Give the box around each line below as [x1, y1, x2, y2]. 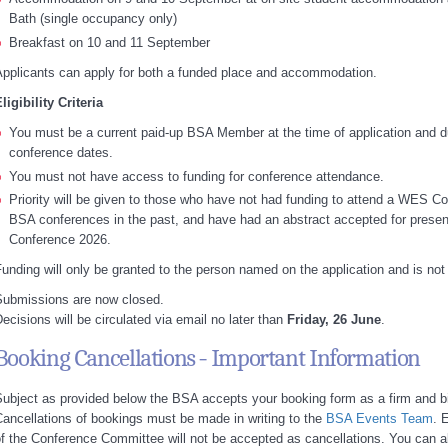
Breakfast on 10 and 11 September [8, 34, 210, 50]
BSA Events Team [325, 411, 433, 427]
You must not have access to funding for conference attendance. [8, 168, 384, 184]
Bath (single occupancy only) [8, 10, 177, 26]
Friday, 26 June [286, 312, 381, 328]
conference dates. [8, 144, 113, 160]
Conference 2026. [8, 232, 111, 248]
